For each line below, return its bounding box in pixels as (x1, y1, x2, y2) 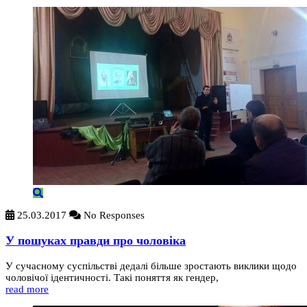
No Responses (81, 210, 145, 221)
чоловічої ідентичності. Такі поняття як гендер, (5, 271, 219, 283)
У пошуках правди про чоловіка (5, 234, 186, 248)
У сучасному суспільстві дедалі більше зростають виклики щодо (5, 260, 297, 271)
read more (5, 283, 49, 295)
